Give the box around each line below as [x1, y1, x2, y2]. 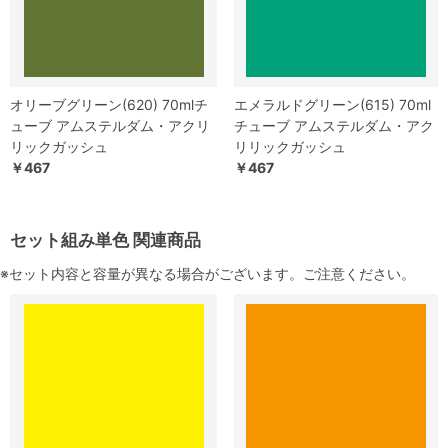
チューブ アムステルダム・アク [234, 117, 434, 135]
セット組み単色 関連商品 [10, 230, 201, 251]
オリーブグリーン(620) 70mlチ [10, 96, 208, 114]
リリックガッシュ [234, 138, 346, 156]
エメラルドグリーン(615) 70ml [234, 96, 431, 114]
